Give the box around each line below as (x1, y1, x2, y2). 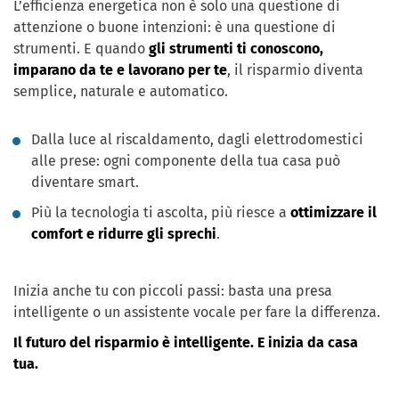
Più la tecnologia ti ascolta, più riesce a (31, 204, 290, 222)
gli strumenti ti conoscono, (149, 40, 323, 58)
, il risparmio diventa (227, 61, 363, 79)
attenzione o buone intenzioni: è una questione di (13, 19, 336, 37)
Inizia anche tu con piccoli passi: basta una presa (13, 282, 332, 300)
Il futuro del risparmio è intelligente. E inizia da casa (13, 334, 358, 352)
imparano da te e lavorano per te (13, 61, 227, 79)
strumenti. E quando (13, 40, 149, 58)
